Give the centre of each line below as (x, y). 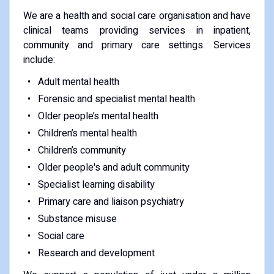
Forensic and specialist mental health (116, 99)
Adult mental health (78, 82)
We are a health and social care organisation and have (137, 16)
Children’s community (82, 150)
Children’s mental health (87, 133)
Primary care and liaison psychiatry (111, 202)
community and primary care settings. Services (137, 45)
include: (39, 60)
